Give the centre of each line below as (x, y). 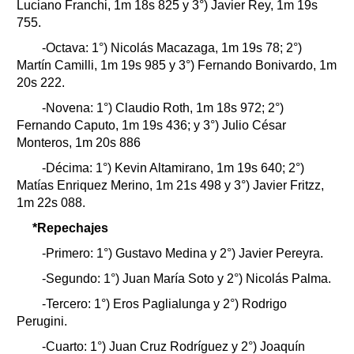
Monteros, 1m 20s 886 (79, 142)
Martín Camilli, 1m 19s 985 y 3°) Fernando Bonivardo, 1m (177, 65)
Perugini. (42, 321)
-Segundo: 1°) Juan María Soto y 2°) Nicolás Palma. (182, 278)
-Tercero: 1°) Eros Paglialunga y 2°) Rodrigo (160, 303)
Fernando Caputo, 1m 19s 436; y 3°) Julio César (151, 125)
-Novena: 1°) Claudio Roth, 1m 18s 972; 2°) (158, 107)
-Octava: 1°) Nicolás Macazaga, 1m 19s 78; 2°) (167, 47)
